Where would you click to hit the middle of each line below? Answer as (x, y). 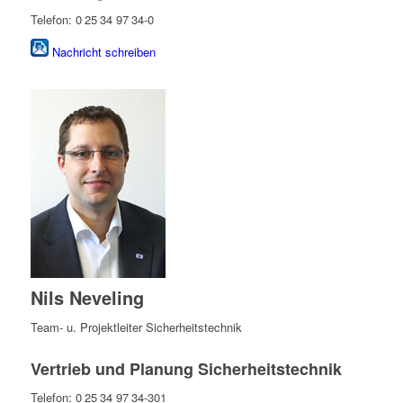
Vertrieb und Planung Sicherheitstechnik (186, 368)
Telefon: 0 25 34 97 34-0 (92, 19)
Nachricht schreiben (103, 51)
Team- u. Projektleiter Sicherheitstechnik (136, 327)
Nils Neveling (87, 297)
